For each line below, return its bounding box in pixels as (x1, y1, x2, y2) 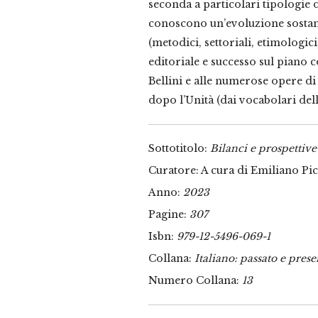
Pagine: (148, 207, 190, 221)
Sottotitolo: (148, 141, 210, 155)
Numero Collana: (148, 273, 242, 287)
